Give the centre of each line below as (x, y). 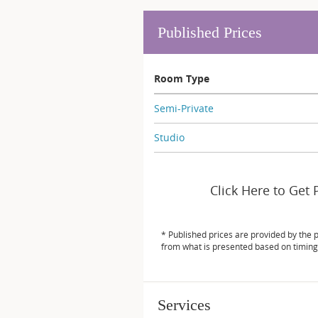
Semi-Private (184, 108)
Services (184, 305)
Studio (169, 137)
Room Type (182, 78)
